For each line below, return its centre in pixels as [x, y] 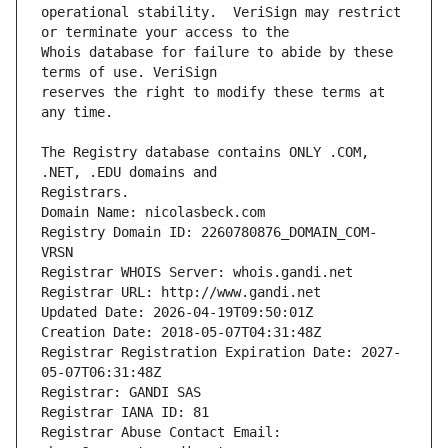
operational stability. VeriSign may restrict [221, 12]
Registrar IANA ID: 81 [125, 412]
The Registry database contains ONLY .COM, [205, 152]
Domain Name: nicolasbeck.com [153, 212]
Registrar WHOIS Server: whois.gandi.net [197, 272]
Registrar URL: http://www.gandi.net [181, 292]
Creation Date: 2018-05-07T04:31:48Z [181, 332]
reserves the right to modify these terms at [213, 92]
